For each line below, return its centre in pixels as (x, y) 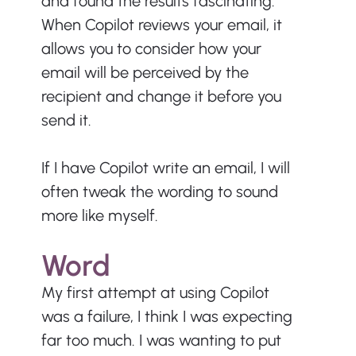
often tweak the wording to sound (161, 192)
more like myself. (99, 216)
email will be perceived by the (147, 73)
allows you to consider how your (153, 49)
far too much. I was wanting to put (163, 341)
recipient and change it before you (163, 97)
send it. (66, 120)
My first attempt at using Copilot (157, 293)
